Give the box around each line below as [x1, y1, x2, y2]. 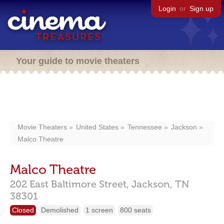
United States [76, 123, 118, 131]
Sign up [189, 4, 213, 12]
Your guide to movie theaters [16, 56, 139, 66]
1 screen [85, 206, 113, 214]
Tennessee [127, 123, 162, 131]
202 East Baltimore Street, [10, 178, 129, 190]
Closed [12, 206, 34, 214]
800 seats [120, 206, 151, 214]
